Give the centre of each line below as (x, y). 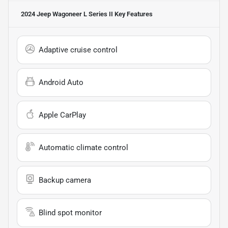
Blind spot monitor (70, 212)
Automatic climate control (83, 147)
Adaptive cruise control (78, 50)
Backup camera (65, 180)
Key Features (133, 14)
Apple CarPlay (62, 115)
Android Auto (61, 82)
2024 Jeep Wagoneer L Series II (67, 14)
